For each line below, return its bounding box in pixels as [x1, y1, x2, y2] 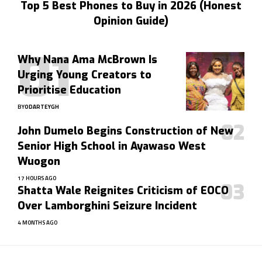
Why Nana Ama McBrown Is [18, 53, 157, 67]
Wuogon [18, 154, 60, 169]
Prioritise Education [18, 83, 121, 98]
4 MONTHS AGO [18, 218, 57, 227]
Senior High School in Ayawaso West [18, 139, 206, 154]
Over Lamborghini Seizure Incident [18, 199, 197, 213]
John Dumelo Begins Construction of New [18, 124, 233, 139]
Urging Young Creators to [18, 68, 151, 82]
